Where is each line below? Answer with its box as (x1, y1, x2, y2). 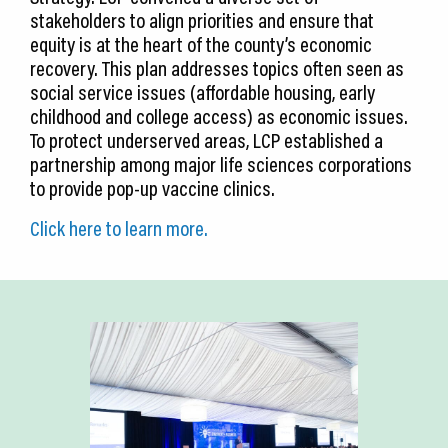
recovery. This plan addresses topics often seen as (30, 55, 404, 82)
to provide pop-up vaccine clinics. (30, 175, 275, 202)
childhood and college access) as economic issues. (30, 103, 408, 130)
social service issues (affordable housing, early (30, 79, 375, 106)
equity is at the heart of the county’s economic (30, 31, 372, 58)
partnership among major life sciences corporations (30, 151, 412, 178)
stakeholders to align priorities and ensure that (30, 7, 374, 34)
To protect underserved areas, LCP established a (30, 127, 383, 154)
